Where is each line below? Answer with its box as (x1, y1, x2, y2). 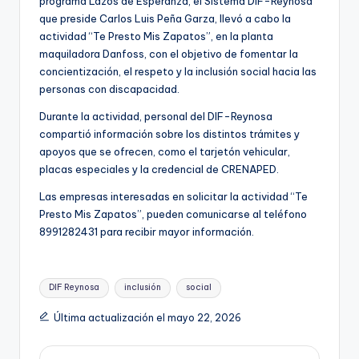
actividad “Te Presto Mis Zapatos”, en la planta (39, 30, 273, 43)
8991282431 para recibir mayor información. (39, 225, 254, 239)
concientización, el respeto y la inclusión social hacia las (39, 65, 317, 79)
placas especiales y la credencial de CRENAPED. (39, 163, 279, 176)
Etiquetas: (38, 273, 92, 288)
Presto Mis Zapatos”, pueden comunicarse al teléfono (39, 208, 307, 221)
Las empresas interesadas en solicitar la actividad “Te (39, 190, 308, 204)
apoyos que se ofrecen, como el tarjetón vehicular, (39, 145, 290, 159)
